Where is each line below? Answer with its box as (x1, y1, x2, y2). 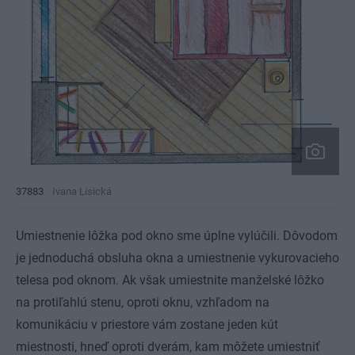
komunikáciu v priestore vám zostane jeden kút (16, 316, 278, 332)
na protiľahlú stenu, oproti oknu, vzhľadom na (16, 294, 269, 310)
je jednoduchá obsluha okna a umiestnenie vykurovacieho (16, 250, 339, 265)
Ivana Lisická (52, 185, 112, 197)
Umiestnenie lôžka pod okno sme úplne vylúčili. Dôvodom (16, 227, 338, 243)
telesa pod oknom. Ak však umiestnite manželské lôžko (16, 272, 324, 288)
